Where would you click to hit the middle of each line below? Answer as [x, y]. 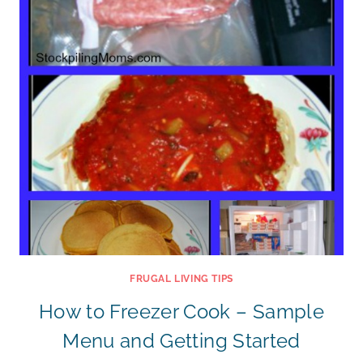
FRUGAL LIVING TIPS [181, 279]
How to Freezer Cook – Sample [181, 312]
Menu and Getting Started [181, 341]
